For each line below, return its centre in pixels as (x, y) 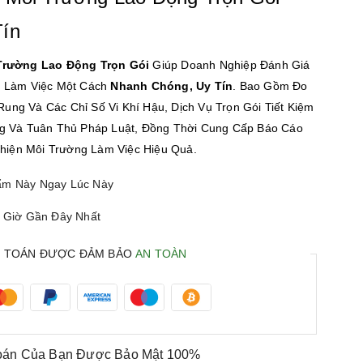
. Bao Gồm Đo (270, 86)
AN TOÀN (161, 254)
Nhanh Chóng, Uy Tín (172, 86)
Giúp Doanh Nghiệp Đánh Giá (230, 65)
